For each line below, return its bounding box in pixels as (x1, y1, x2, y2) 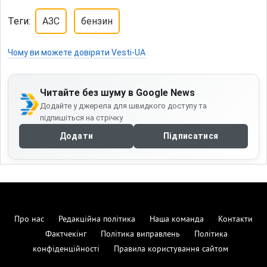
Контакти (218, 214, 253, 225)
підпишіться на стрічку (39, 113, 123, 122)
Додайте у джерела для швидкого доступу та (39, 101, 207, 110)
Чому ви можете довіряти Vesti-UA (8, 47, 145, 57)
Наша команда (150, 214, 204, 225)
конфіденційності (33, 244, 100, 254)
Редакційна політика (58, 214, 135, 225)
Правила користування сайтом (114, 244, 228, 254)
